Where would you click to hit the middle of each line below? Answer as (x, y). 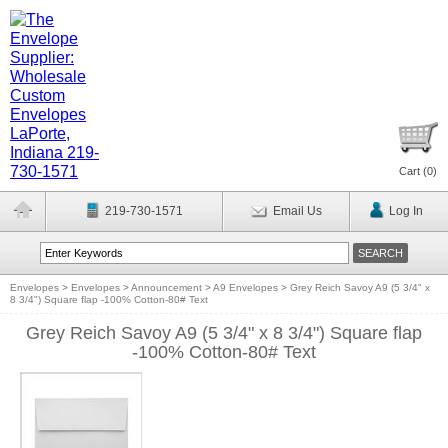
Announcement (166, 287)
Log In (405, 211)
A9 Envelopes (245, 287)
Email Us (297, 211)
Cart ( (413, 171)
